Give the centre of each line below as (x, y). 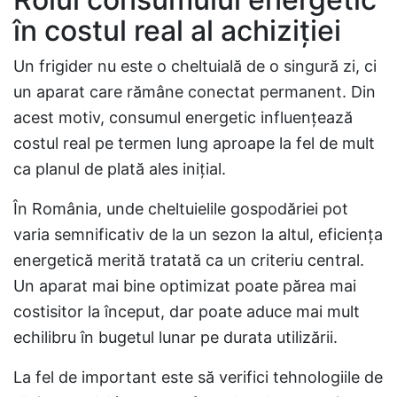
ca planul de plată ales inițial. (120, 169)
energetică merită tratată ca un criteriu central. (189, 260)
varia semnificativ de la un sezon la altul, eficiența (198, 234)
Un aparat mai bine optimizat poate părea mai (185, 286)
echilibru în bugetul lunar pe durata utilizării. (175, 337)
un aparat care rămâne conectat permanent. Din (195, 92)
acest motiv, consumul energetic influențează (183, 117)
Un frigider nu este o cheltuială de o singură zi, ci (195, 66)
